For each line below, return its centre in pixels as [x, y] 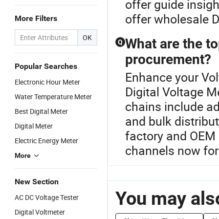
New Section [37, 182]
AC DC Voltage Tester [47, 197]
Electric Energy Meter [46, 141]
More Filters [36, 18]
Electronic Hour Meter [47, 82]
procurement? [168, 59]
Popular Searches [46, 66]
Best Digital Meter [41, 111]
